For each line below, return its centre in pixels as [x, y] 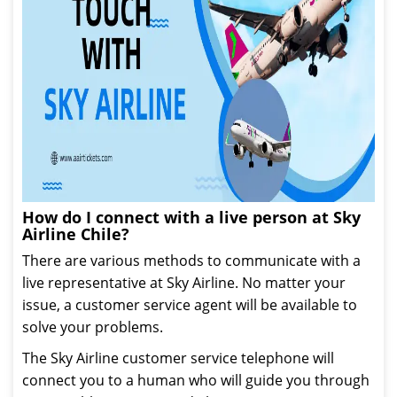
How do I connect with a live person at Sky [191, 217]
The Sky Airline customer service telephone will [178, 358]
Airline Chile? [76, 234]
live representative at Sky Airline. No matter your [184, 283]
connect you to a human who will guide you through [196, 380]
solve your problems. [93, 327]
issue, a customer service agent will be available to [190, 305]
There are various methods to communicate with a [191, 261]
